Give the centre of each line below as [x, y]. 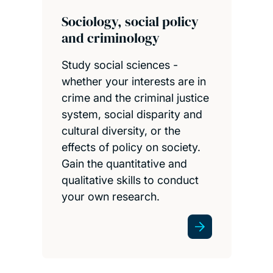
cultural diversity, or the [121, 130]
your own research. [110, 196]
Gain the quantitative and [124, 163]
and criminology [110, 37]
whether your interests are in [133, 81]
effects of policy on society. [131, 147]
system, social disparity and [132, 114]
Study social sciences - [119, 65]
